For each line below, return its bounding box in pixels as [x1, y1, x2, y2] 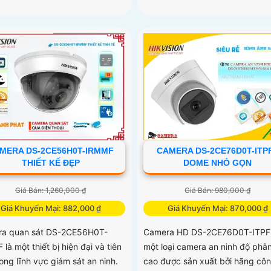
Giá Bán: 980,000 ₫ [184, 185, 251, 195]
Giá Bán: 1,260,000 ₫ [15, 185, 87, 195]
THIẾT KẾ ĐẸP [21, 157, 80, 168]
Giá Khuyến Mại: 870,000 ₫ [167, 203, 268, 213]
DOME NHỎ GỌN [183, 157, 252, 168]
